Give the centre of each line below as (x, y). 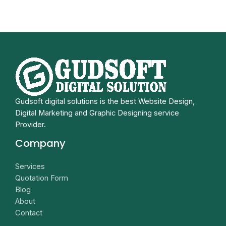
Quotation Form (42, 178)
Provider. (31, 125)
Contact (29, 213)
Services (30, 167)
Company (40, 144)
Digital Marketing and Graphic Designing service (97, 113)
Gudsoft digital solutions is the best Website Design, (105, 102)
